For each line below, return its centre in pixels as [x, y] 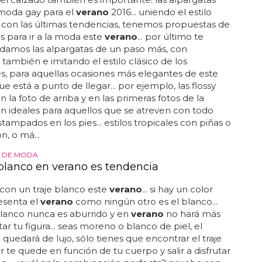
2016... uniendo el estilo [160, 12]
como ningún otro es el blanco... [145, 201]
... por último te [170, 37]
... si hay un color [177, 189]
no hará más [192, 214]
